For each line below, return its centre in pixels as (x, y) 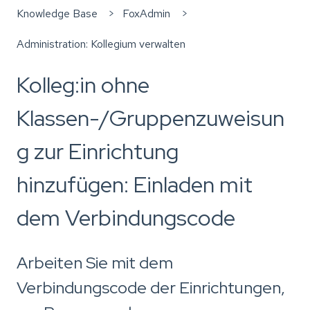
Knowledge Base (57, 13)
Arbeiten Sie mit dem (95, 262)
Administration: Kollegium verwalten (101, 44)
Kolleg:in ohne (83, 85)
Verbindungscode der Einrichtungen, (151, 287)
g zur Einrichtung (98, 152)
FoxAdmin (147, 13)
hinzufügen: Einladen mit (135, 185)
